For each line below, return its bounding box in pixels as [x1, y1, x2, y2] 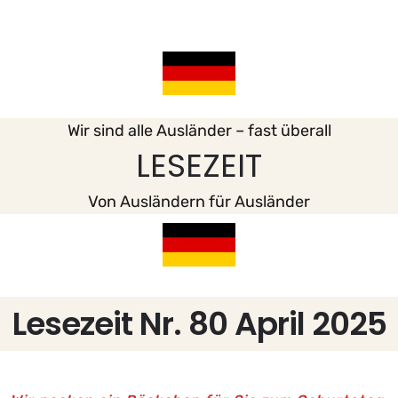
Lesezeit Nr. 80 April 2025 [12, 301, 386, 347]
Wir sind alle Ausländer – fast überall [67, 121, 331, 141]
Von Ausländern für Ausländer [88, 192, 310, 212]
